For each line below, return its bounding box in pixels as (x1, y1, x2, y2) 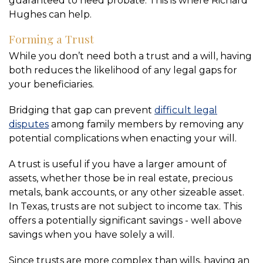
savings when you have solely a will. (9, 228, 174, 240)
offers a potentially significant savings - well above (9, 214, 242, 226)
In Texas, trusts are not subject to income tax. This (9, 200, 242, 212)
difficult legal (154, 104, 217, 116)
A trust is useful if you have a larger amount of (9, 158, 227, 170)
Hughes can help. (9, 8, 92, 20)
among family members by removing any (49, 118, 244, 130)
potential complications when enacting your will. (9, 132, 237, 144)
